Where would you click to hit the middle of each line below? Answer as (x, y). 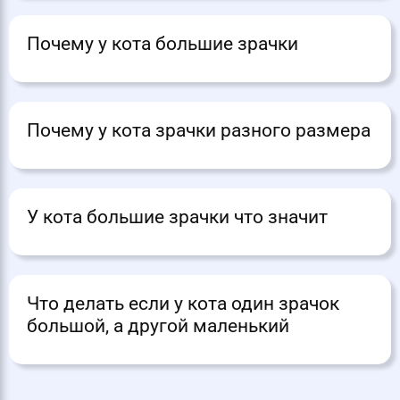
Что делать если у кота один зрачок (183, 304)
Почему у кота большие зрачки (162, 44)
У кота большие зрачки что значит (177, 217)
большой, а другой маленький (158, 326)
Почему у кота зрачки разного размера (199, 131)
